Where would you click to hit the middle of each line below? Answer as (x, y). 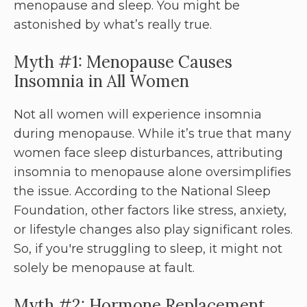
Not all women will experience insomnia (138, 115)
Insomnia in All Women (101, 82)
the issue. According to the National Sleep (142, 192)
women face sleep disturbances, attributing (148, 153)
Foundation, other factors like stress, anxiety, (150, 211)
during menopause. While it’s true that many (152, 134)
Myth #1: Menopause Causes (123, 62)
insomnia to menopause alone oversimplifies (152, 172)
